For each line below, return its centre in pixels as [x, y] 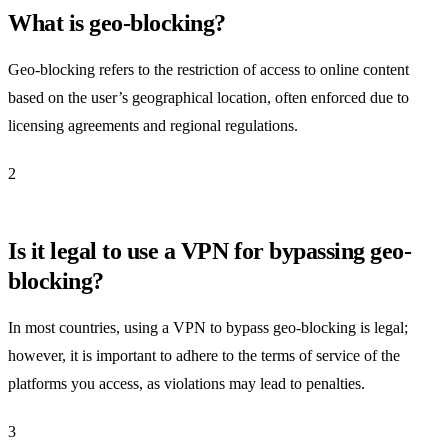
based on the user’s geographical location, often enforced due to [208, 97]
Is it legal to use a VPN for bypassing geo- [210, 250]
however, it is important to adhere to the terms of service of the [204, 355]
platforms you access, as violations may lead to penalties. [186, 383]
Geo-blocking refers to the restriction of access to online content [208, 69]
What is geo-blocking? [117, 22]
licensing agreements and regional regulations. [153, 125]
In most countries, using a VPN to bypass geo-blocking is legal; [208, 327]
